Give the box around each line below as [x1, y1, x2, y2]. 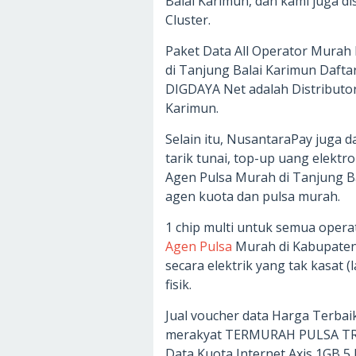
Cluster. [165, 11, 211, 29]
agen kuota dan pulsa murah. [165, 188, 340, 205]
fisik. [165, 276, 192, 293]
